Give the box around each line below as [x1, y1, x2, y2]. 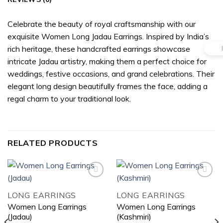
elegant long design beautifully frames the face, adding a [7, 81, 208, 91]
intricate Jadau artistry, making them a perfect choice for [7, 56, 207, 66]
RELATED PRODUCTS [7, 137, 98, 148]
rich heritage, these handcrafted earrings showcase [7, 43, 190, 54]
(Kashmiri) [116, 211, 151, 222]
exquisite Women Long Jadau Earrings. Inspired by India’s [7, 31, 209, 41]
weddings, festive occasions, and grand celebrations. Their [7, 68, 215, 79]
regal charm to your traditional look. [7, 93, 131, 104]
